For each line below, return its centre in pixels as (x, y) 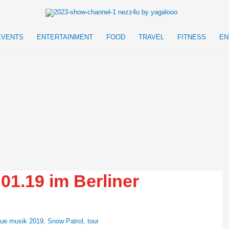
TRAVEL (151, 37)
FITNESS (192, 37)
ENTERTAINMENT (65, 37)
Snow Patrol (65, 221)
